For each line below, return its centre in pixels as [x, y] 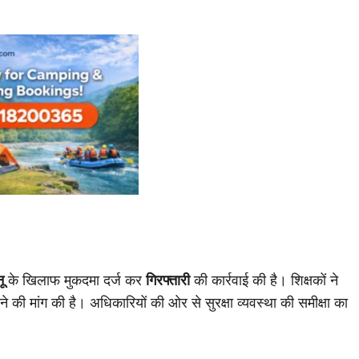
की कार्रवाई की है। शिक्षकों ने [264, 280]
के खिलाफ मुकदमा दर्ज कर [75, 280]
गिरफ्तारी [168, 280]
